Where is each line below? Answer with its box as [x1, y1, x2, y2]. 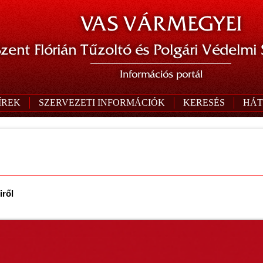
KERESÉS [183, 97, 225, 107]
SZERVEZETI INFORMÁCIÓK [39, 97, 165, 107]
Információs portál [119, 68, 203, 80]
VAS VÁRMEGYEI [80, 12, 242, 36]
